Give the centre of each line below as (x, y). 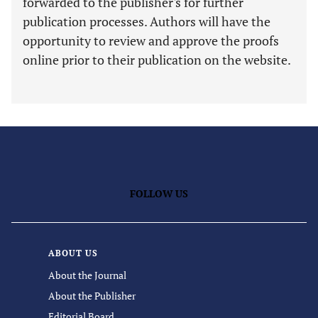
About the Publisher (92, 296)
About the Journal (87, 275)
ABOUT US (73, 253)
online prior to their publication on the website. (157, 60)
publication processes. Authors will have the (147, 21)
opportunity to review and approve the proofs (151, 40)
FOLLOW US (159, 193)
